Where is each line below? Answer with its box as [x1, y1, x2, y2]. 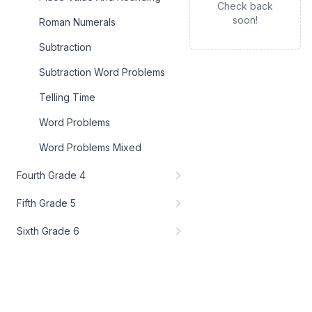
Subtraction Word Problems [39, 66, 165, 78]
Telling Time [39, 91, 95, 103]
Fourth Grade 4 [17, 169, 86, 181]
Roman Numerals [39, 16, 116, 28]
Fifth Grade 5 [17, 197, 76, 209]
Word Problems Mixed [39, 141, 141, 153]
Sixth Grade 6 [17, 225, 79, 237]
